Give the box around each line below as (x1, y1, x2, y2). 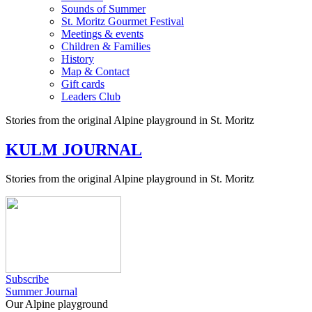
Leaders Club (61, 90, 120, 102)
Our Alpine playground (6, 298, 108, 311)
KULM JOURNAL (6, 140, 142, 159)
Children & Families (61, 40, 150, 52)
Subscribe (6, 273, 49, 286)
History (61, 52, 94, 65)
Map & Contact (61, 65, 130, 77)
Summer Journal (6, 286, 77, 298)
